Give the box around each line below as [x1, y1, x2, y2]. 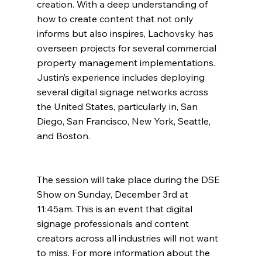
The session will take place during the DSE [36, 173, 222, 185]
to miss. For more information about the [36, 246, 212, 258]
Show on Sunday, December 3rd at [36, 188, 191, 200]
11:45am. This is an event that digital [36, 202, 195, 215]
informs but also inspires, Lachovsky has [36, 27, 216, 39]
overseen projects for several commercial [36, 42, 219, 54]
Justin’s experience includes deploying [36, 71, 207, 83]
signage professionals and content [36, 217, 191, 229]
